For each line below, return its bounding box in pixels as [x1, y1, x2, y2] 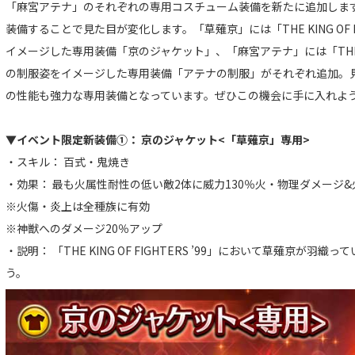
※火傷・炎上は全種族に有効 [6, 197, 161, 214]
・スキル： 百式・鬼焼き [6, 153, 130, 170]
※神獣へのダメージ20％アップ [6, 219, 162, 236]
